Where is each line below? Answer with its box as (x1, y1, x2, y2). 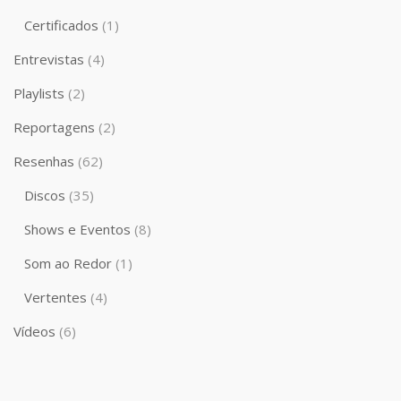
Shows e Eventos (24, 220, 131, 239)
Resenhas (13, 152, 74, 171)
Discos (24, 186, 65, 205)
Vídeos (13, 322, 55, 341)
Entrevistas (13, 50, 84, 69)
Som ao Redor (24, 254, 112, 273)
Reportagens (13, 118, 95, 137)
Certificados (24, 16, 98, 35)
